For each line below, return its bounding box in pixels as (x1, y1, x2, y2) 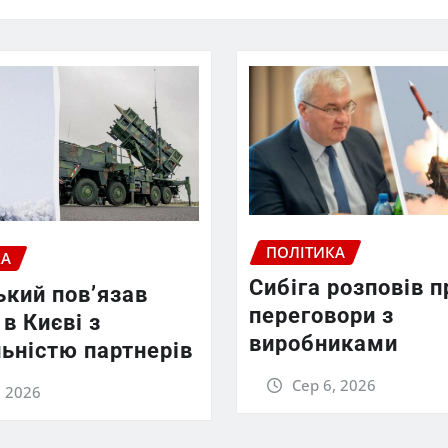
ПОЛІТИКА (266, 241, 345, 262)
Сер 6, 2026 (291, 375, 376, 396)
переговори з (249, 303, 394, 329)
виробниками (249, 331, 398, 357)
